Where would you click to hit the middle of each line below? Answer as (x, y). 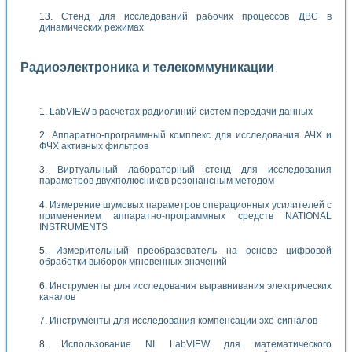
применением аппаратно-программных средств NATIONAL (185, 216)
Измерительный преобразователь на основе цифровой (194, 251)
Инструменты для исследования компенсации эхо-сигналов (183, 320)
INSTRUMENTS (73, 227)
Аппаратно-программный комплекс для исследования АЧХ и (191, 135)
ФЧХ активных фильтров (94, 146)
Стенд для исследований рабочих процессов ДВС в (197, 17)
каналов (57, 297)
